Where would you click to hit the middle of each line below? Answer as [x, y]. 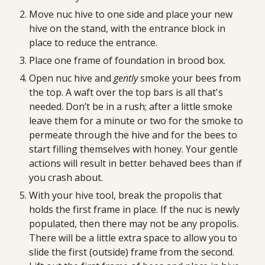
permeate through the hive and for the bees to [133, 135]
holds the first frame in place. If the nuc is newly [135, 209]
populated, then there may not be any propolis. [134, 224]
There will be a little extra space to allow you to [133, 238]
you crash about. [66, 177]
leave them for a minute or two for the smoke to [136, 121]
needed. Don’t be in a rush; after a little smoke [131, 106]
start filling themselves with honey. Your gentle [134, 149]
